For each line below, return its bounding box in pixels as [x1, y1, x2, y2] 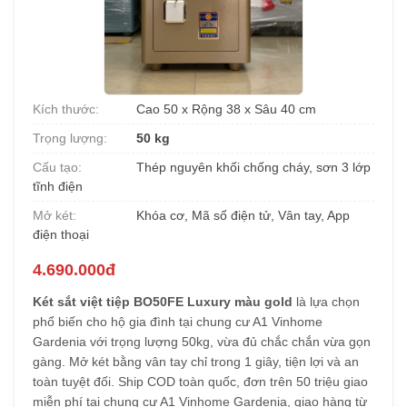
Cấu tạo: [33, 160, 82, 174]
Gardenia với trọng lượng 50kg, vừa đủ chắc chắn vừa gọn [33, 334, 371, 349]
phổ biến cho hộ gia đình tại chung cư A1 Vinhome [33, 314, 323, 329]
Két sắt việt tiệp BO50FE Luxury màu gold [33, 294, 293, 309]
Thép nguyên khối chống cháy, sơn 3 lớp [133, 160, 371, 174]
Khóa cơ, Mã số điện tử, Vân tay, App [133, 208, 350, 223]
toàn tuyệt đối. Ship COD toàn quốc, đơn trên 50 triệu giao [33, 374, 368, 389]
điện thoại [33, 227, 89, 242]
